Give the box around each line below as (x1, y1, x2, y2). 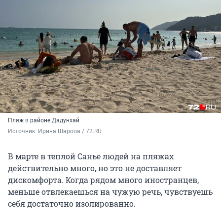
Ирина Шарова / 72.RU (38, 127, 102, 135)
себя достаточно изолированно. (8, 198, 136, 209)
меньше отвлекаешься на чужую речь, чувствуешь (8, 186, 213, 197)
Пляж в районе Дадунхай (8, 116, 79, 124)
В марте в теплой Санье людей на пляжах (8, 150, 174, 161)
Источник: (8, 127, 38, 135)
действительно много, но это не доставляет (8, 162, 182, 173)
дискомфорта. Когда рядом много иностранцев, (8, 174, 199, 185)
